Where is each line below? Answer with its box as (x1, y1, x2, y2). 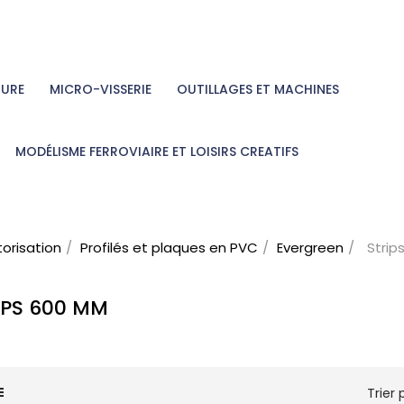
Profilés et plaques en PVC (80, 238, 258, 257)
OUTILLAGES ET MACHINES (177, 80, 339, 98)
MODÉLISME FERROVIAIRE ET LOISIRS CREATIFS (15, 142, 298, 161)
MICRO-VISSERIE (50, 80, 151, 98)
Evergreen (277, 238, 344, 257)
